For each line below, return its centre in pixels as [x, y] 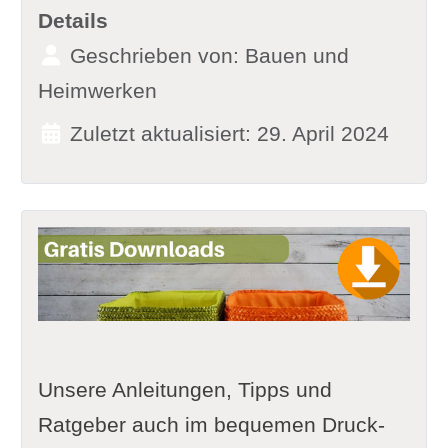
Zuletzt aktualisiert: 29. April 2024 [229, 133]
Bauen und [296, 55]
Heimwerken [97, 90]
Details [72, 20]
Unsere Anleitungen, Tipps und [184, 390]
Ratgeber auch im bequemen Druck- [211, 425]
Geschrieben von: [154, 55]
